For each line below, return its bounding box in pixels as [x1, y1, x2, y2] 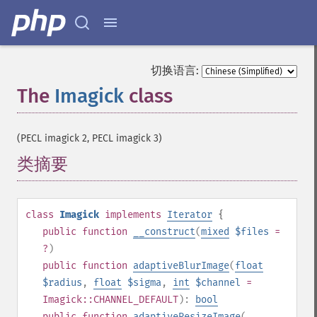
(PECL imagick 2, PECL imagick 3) [17, 132, 162, 144]
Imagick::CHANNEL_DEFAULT [42, 294, 178, 306]
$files [235, 226, 269, 238]
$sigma [127, 277, 161, 289]
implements [105, 209, 161, 221]
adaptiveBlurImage [133, 260, 229, 272]
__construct [133, 226, 195, 238]
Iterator [167, 209, 212, 221]
